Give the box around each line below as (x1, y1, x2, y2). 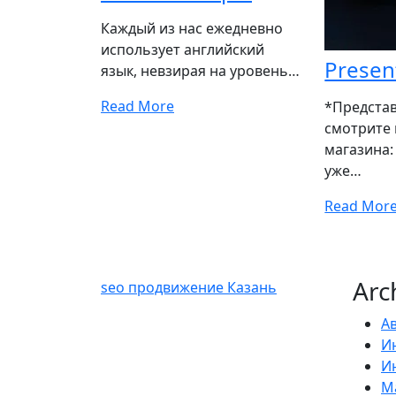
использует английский (101, 40, 264, 59)
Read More (101, 96, 174, 116)
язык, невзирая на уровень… (101, 61, 300, 80)
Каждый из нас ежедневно (101, 19, 283, 38)
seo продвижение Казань (101, 278, 277, 297)
